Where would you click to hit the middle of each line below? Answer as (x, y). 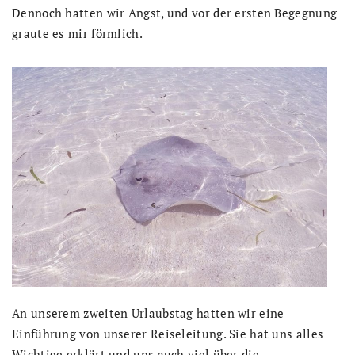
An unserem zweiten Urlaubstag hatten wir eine (148, 313)
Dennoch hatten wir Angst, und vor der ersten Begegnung (175, 13)
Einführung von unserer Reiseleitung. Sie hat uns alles (168, 333)
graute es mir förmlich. (77, 34)
